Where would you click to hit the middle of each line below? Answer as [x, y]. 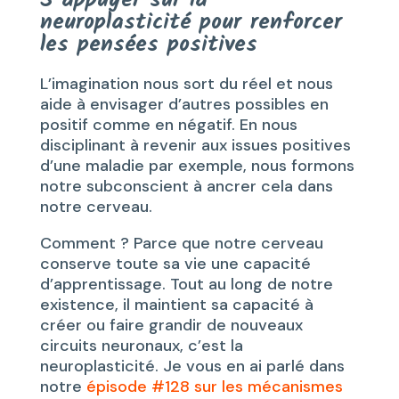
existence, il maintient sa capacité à [176, 304]
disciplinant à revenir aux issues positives [195, 145]
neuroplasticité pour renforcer [191, 22]
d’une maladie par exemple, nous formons [197, 165]
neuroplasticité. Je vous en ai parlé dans [192, 366]
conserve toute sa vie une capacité [175, 263]
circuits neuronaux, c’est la [141, 345]
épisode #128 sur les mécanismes [214, 386]
